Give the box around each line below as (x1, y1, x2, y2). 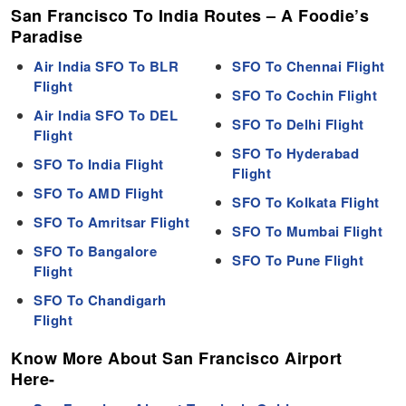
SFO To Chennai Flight (232, 56, 385, 77)
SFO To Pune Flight (232, 250, 364, 271)
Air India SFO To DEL (34, 105, 179, 126)
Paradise (11, 24, 88, 49)
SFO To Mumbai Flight (232, 221, 383, 242)
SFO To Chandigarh (34, 290, 167, 311)
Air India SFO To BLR (34, 56, 179, 77)
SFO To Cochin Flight (232, 85, 378, 106)
